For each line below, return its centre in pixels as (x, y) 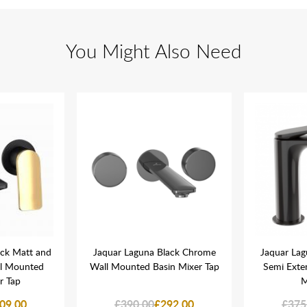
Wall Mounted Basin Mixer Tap (154, 266)
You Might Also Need (153, 51)
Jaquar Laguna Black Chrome (154, 252)
